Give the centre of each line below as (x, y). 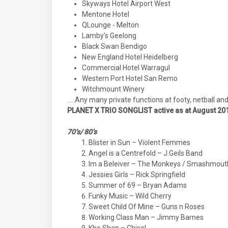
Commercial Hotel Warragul (126, 68)
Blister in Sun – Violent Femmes (139, 142)
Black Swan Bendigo (115, 46)
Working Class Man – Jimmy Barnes (146, 217)
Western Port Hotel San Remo (130, 78)
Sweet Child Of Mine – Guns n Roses (147, 207)
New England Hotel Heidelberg (130, 57)
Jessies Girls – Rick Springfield (137, 175)
